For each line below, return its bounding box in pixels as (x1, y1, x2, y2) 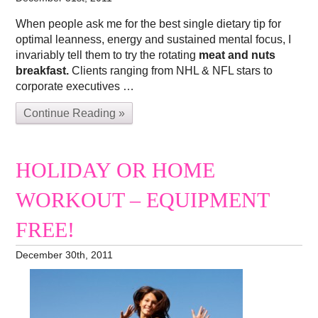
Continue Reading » (23, 106, 126, 119)
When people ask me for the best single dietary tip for (16, 17, 282, 30)
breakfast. (16, 64, 70, 77)
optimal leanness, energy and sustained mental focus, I (16, 33, 292, 45)
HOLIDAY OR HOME (16, 158, 216, 182)
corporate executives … (16, 79, 135, 92)
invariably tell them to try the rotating (16, 48, 199, 61)
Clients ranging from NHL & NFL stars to (69, 64, 273, 77)
